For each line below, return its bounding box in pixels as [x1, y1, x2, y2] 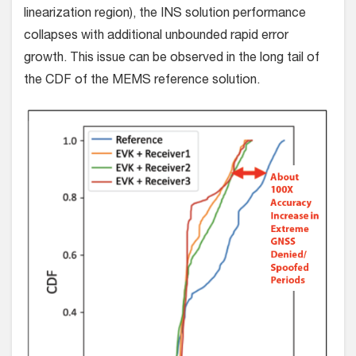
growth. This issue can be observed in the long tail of [24, 52, 319, 66]
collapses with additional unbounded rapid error [24, 30, 288, 44]
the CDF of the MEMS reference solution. [24, 75, 260, 88]
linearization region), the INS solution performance [24, 8, 306, 21]
